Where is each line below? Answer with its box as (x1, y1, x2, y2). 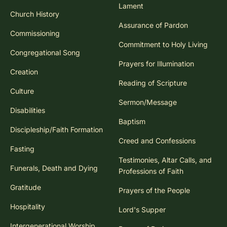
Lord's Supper (119, 205, 166, 214)
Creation (10, 67, 38, 77)
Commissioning (10, 29, 60, 38)
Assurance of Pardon (119, 21, 188, 30)
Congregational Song (10, 48, 80, 57)
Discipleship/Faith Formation (10, 125, 103, 134)
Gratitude (10, 183, 41, 192)
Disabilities (10, 106, 45, 115)
